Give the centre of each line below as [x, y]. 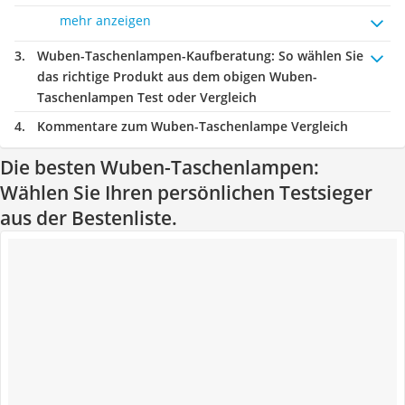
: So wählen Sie [317, 56]
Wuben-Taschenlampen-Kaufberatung [154, 56]
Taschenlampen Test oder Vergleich [147, 97]
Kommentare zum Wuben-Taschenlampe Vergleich [193, 126]
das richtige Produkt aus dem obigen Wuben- [177, 76]
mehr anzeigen [105, 20]
